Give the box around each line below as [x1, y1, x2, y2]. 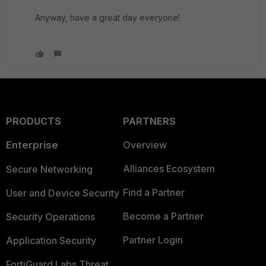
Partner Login [122, 234, 183, 246]
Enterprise [6, 139, 58, 151]
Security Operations [6, 211, 95, 223]
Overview [122, 139, 167, 151]
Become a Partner [122, 210, 204, 222]
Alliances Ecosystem [122, 163, 215, 175]
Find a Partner [122, 186, 185, 198]
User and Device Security [6, 187, 119, 199]
